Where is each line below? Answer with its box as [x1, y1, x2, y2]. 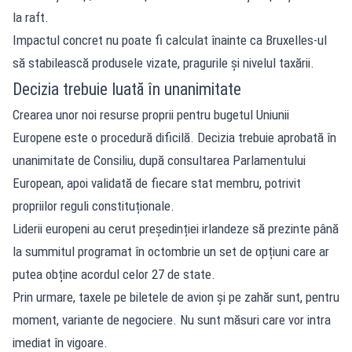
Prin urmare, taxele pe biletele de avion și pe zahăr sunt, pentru [13, 288, 339, 305]
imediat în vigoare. [13, 334, 108, 350]
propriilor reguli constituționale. [13, 197, 174, 214]
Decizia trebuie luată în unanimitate [13, 79, 241, 99]
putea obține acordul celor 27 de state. [13, 266, 215, 282]
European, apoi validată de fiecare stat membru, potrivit [13, 174, 301, 191]
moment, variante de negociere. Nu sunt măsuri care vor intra [13, 311, 331, 328]
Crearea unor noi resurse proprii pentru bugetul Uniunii [13, 106, 289, 123]
